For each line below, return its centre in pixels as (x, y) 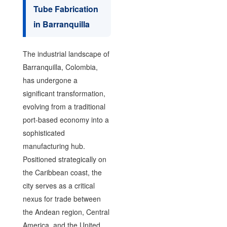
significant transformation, (64, 93)
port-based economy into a (66, 120)
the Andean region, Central (66, 212)
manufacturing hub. (54, 146)
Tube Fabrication (66, 9)
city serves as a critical (59, 185)
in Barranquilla (61, 24)
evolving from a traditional (64, 106)
